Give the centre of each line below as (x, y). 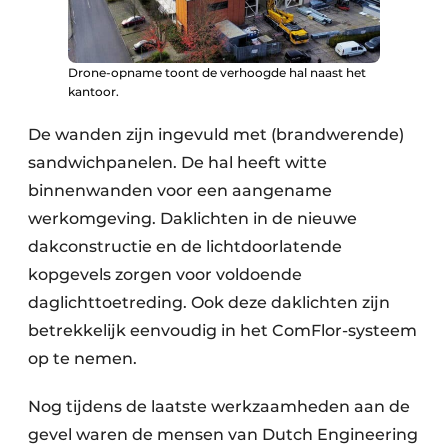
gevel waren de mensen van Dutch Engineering (223, 434)
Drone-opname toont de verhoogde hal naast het (217, 72)
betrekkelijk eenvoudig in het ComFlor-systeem (222, 330)
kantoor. (93, 91)
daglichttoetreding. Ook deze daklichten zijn (209, 302)
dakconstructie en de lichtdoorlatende (185, 246)
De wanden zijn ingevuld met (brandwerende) (216, 134)
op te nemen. (84, 358)
